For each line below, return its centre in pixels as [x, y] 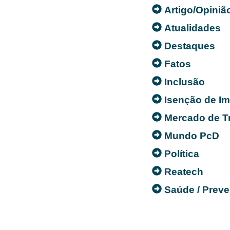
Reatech [184, 171]
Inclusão [185, 82]
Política [182, 154]
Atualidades [193, 28]
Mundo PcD [192, 136]
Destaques [190, 46]
